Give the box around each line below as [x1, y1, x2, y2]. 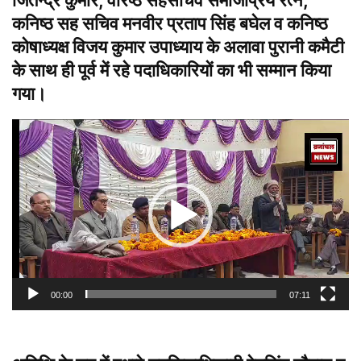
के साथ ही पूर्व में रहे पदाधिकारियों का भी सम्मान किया [12, 60, 331, 81]
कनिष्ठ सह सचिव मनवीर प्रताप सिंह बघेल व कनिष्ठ [12, 13, 328, 35]
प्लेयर [11, 142, 35, 158]
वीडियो [11, 121, 38, 137]
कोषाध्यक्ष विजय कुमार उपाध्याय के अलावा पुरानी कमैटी [12, 36, 344, 58]
